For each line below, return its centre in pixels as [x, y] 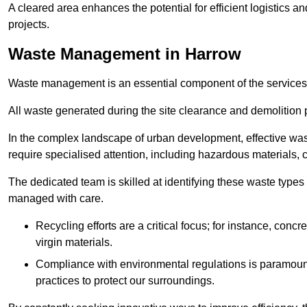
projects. [29, 24]
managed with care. [56, 198]
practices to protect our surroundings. [125, 280]
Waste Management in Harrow [125, 53]
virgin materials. [74, 242]
